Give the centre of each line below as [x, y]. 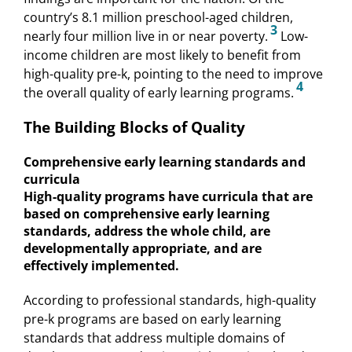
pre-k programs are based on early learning [152, 319]
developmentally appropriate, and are [143, 249]
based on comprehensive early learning [147, 214]
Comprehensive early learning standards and [165, 162]
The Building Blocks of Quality [134, 126]
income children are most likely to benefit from [162, 55]
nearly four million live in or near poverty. [146, 37]
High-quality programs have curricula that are [168, 197]
